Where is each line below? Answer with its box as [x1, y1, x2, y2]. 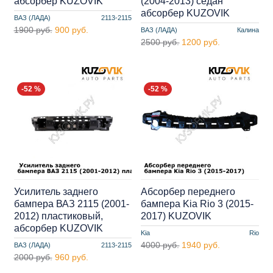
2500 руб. [141, 37, 180, 48]
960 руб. [54, 252, 88, 263]
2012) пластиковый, [13, 211, 103, 222]
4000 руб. [141, 240, 180, 250]
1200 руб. [182, 37, 221, 48]
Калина [237, 26, 260, 34]
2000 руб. [13, 252, 52, 263]
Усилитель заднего [13, 186, 98, 197]
